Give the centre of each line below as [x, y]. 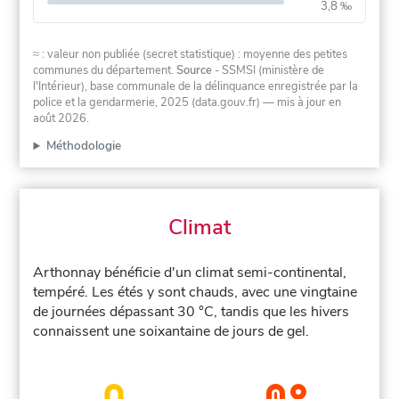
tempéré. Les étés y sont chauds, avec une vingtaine [195, 293]
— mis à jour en [301, 102]
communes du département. [105, 70]
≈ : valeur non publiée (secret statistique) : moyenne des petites [191, 54]
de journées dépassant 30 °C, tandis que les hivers [191, 312]
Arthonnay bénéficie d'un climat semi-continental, [190, 273]
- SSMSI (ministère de [269, 70]
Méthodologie [83, 146]
